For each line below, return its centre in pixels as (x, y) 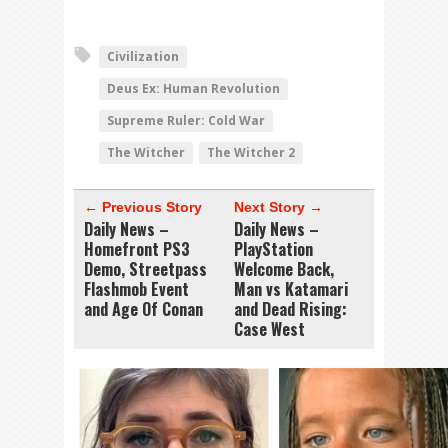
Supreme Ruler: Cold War (186, 120)
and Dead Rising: (290, 309)
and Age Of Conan (143, 309)
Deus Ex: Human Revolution (193, 88)
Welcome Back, (284, 269)
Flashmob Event (136, 289)
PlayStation (273, 249)
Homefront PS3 (137, 249)
